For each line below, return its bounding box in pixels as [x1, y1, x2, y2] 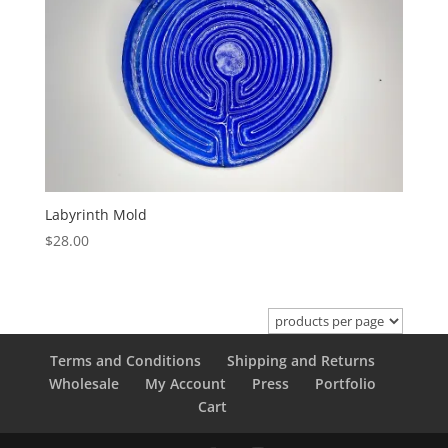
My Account [145, 373, 227, 393]
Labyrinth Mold [44, 205, 147, 225]
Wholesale [49, 373, 120, 393]
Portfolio [315, 373, 377, 393]
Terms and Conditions [50, 350, 202, 370]
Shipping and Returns [227, 350, 376, 370]
